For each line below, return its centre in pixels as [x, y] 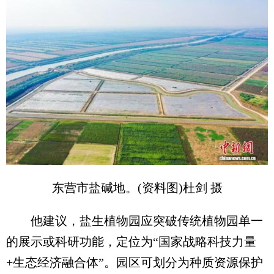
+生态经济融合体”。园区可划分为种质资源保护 [135, 262]
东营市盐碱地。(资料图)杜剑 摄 [137, 187]
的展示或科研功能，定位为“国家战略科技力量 [131, 241]
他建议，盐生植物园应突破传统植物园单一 [135, 220]
